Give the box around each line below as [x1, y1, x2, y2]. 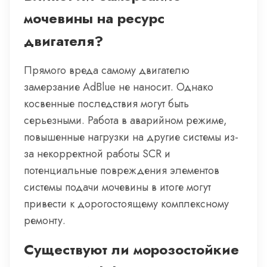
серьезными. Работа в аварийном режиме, [24, 113, 227, 128]
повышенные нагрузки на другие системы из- [24, 129, 238, 145]
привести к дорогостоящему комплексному [24, 196, 229, 212]
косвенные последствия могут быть [24, 96, 189, 111]
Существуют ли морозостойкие [24, 239, 239, 260]
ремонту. [24, 213, 66, 228]
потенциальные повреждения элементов [24, 163, 219, 178]
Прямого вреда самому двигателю [24, 63, 190, 78]
